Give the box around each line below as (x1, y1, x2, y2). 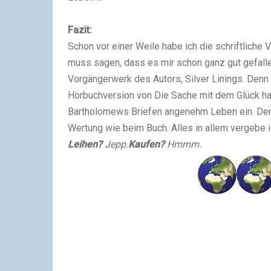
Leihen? (68, 139, 102, 150)
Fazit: (68, 24, 92, 36)
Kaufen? (128, 139, 165, 150)
